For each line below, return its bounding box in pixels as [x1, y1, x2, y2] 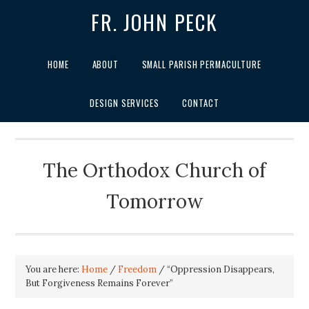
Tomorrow [106, 189, 203, 215]
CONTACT [182, 96, 219, 110]
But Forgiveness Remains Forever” [26, 277, 174, 289]
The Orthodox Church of [43, 158, 266, 183]
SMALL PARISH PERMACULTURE [141, 58, 261, 72]
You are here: [26, 263, 82, 275]
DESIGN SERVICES [90, 96, 159, 110]
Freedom [118, 263, 157, 275]
